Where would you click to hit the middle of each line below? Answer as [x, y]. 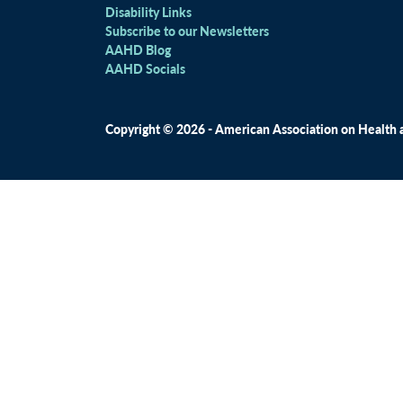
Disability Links [148, 12]
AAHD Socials [145, 68]
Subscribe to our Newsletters [187, 31]
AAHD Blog [138, 49]
